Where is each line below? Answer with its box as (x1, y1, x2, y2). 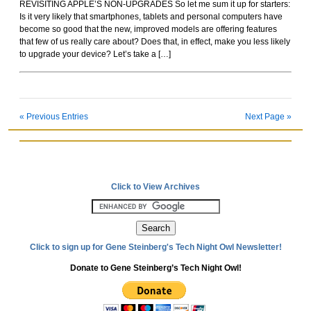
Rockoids (133, 3, 178, 15)
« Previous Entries (19, 112, 88, 121)
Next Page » (245, 112, 292, 121)
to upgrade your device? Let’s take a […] (19, 50, 171, 59)
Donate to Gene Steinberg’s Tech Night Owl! (69, 263, 242, 274)
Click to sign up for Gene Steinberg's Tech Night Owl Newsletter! (29, 242, 282, 253)
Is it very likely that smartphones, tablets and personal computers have (19, 12, 283, 22)
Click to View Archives (111, 182, 200, 192)
